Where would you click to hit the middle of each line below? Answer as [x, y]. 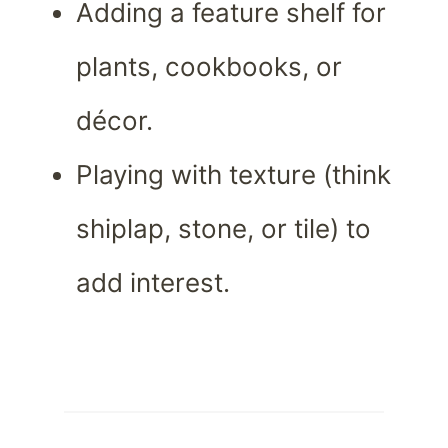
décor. [114, 121]
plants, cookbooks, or [209, 67]
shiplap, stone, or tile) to [223, 229]
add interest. [153, 283]
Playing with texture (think [233, 175]
